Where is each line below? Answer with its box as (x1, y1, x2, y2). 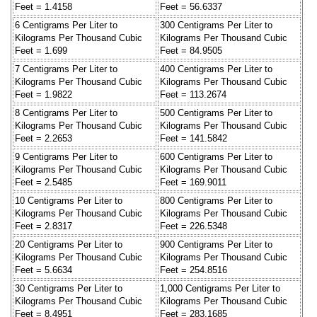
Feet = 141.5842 (160, 132, 227, 144)
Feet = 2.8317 (15, 220, 72, 231)
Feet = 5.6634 (15, 264, 72, 275)
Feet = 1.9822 (15, 88, 72, 100)
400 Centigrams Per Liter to (160, 63, 272, 74)
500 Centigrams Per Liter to (160, 107, 272, 118)
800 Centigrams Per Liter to (160, 195, 272, 206)
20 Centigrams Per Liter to (15, 238, 122, 250)
